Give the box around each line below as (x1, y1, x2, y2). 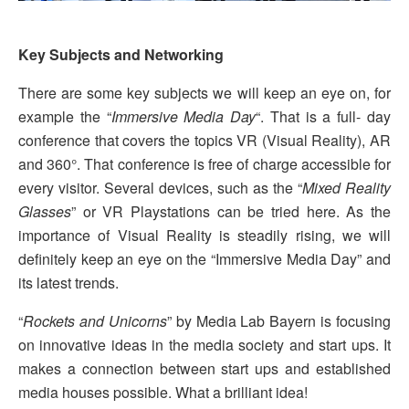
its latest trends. (18, 272, 119, 294)
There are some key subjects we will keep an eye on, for (18, 82, 391, 104)
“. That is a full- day (256, 106, 392, 128)
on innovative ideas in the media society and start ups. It (18, 334, 391, 356)
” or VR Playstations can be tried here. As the (71, 201, 391, 223)
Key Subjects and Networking (18, 44, 224, 66)
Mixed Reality (302, 177, 391, 199)
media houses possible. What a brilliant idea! (18, 382, 308, 404)
